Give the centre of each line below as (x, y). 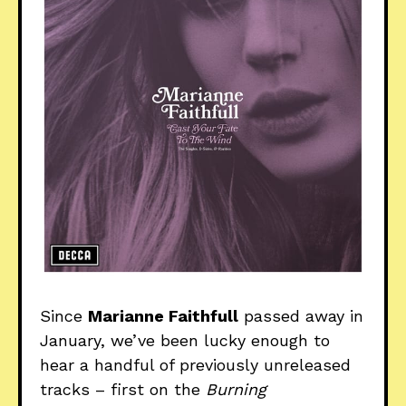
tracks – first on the (123, 390)
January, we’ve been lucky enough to (185, 341)
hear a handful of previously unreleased (195, 365)
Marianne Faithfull (163, 316)
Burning (236, 390)
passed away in (301, 316)
